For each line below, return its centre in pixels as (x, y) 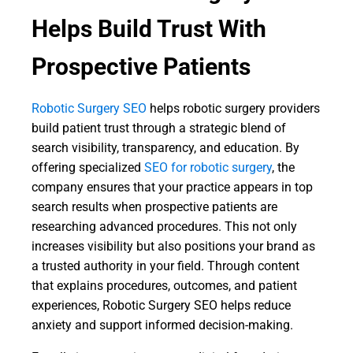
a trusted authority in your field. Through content (165, 266)
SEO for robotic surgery (206, 167)
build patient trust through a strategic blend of (159, 128)
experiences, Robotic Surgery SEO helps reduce (161, 305)
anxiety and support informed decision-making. (162, 325)
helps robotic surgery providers (233, 108)
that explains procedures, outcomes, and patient (164, 286)
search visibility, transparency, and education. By (165, 148)
